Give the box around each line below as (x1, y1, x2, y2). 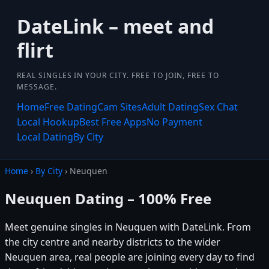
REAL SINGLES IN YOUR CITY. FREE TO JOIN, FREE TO (17, 70, 220, 80)
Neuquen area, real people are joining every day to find (5, 250, 255, 264)
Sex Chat (199, 100, 238, 113)
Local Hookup (17, 115, 79, 128)
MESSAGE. (17, 82, 57, 92)
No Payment (147, 115, 202, 128)
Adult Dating (142, 100, 199, 113)
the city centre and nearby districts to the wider (5, 235, 220, 249)
